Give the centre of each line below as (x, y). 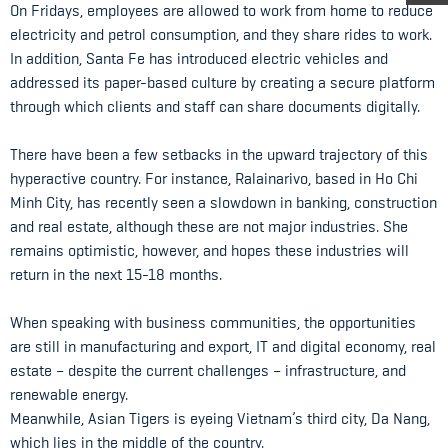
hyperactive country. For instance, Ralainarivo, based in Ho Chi (214, 178)
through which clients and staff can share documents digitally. (215, 106)
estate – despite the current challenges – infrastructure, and (208, 370)
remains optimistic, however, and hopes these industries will (209, 250)
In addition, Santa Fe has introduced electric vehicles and (199, 58)
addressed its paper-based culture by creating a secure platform (222, 82)
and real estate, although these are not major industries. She (209, 226)
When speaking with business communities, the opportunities (213, 322)
